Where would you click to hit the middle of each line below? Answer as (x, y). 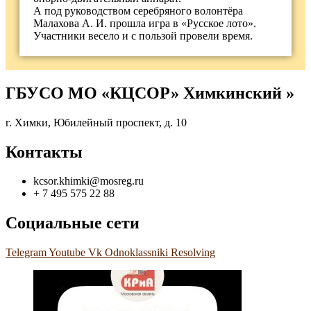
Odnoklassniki (136, 253)
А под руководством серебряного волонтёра (138, 10)
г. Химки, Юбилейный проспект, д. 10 (96, 122)
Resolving (193, 253)
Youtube (67, 253)
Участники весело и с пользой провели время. (143, 35)
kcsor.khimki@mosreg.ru (89, 181)
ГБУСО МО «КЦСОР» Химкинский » (150, 93)
